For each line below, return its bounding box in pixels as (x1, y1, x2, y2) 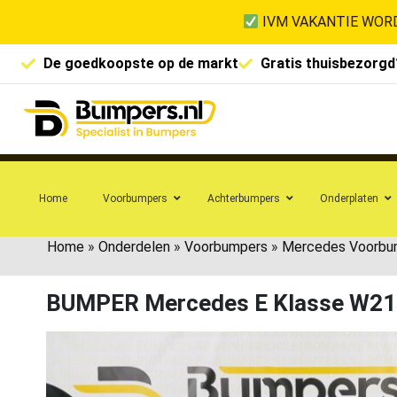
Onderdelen (98, 237, 170, 255)
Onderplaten (320, 191, 378, 205)
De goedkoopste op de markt (43, 55, 238, 72)
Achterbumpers (207, 191, 280, 205)
